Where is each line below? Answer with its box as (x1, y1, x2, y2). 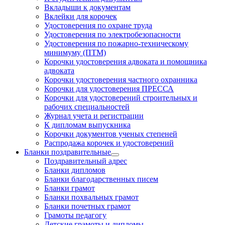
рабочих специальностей (44, 102, 130, 111)
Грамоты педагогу (44, 210, 106, 219)
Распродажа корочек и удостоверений (44, 138, 174, 147)
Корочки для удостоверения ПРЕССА (44, 84, 174, 93)
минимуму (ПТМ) (44, 48, 106, 57)
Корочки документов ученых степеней (44, 129, 177, 138)
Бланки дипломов (44, 165, 105, 174)
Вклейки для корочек (44, 12, 117, 21)
